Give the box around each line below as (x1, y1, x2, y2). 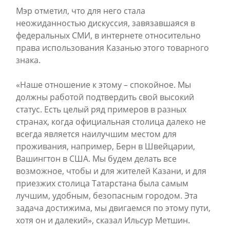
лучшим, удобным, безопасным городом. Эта (16, 190, 198, 201)
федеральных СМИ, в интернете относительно (16, 30, 201, 41)
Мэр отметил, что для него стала (16, 5, 145, 16)
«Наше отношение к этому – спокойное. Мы (16, 79, 191, 90)
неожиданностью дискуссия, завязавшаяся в (16, 17, 195, 29)
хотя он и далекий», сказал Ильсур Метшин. (16, 215, 190, 226)
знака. (16, 54, 41, 66)
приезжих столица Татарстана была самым (16, 178, 188, 189)
